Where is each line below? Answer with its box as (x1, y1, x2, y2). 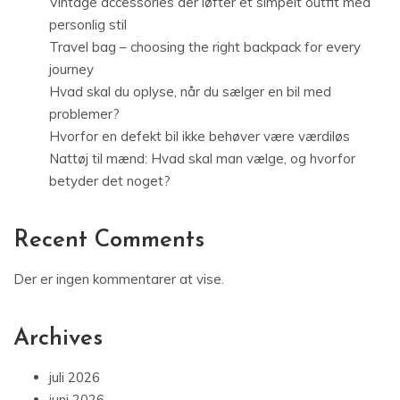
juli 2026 (49, 369, 100, 387)
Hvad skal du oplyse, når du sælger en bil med (49, 83, 331, 101)
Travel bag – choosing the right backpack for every (49, 38, 361, 56)
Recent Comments (13, 229, 204, 254)
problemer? (49, 105, 120, 123)
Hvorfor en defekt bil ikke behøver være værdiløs (49, 128, 350, 146)
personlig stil (49, 16, 127, 34)
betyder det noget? (49, 172, 171, 190)
